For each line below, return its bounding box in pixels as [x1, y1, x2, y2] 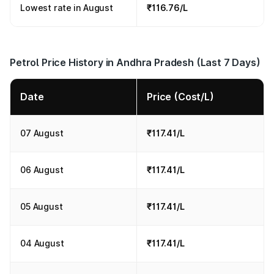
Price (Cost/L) [147, 91, 214, 103]
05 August [20, 201, 63, 212]
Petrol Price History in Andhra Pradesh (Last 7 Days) [10, 56, 261, 68]
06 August [20, 165, 64, 175]
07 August [20, 128, 64, 138]
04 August [20, 238, 64, 248]
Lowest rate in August [20, 2, 114, 13]
